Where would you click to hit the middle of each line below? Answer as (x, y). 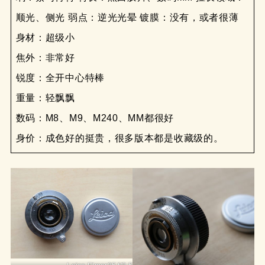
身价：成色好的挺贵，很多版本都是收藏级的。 (119, 138)
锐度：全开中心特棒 (60, 78)
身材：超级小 (45, 38)
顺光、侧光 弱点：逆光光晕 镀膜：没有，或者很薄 (127, 18)
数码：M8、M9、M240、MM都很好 (95, 118)
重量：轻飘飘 (45, 98)
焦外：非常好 (45, 58)
